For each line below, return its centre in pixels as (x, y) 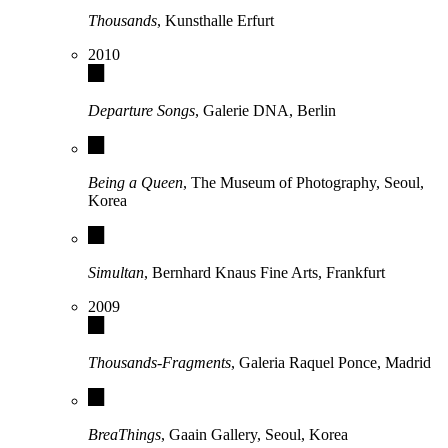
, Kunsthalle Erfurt (215, 21)
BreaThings (124, 435)
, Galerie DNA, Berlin (265, 111)
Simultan (116, 273)
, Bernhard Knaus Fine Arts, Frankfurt (264, 273)
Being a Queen (135, 183)
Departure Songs (141, 111)
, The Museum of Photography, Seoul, (303, 183)
